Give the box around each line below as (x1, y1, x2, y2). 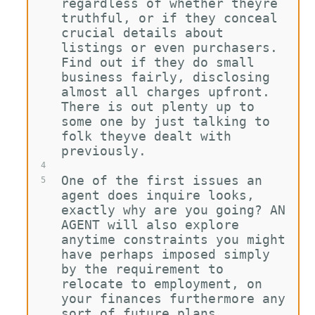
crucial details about (60, 25, 231, 40)
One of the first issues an (60, 173, 270, 188)
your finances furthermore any (60, 291, 293, 306)
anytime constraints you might (60, 232, 293, 247)
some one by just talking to (60, 114, 278, 129)
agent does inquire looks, (60, 188, 262, 202)
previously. (60, 143, 146, 158)
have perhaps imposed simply (60, 247, 278, 262)
